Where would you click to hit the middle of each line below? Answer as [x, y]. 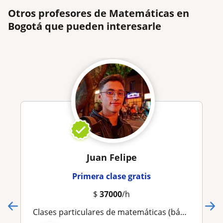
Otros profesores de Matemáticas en [99, 13]
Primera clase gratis [111, 176]
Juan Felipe [111, 158]
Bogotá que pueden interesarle [85, 26]
